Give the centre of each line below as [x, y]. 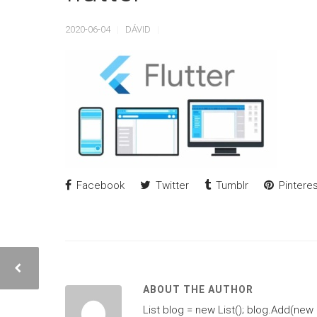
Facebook [99, 185]
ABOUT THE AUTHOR [198, 289]
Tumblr [231, 185]
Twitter [171, 185]
